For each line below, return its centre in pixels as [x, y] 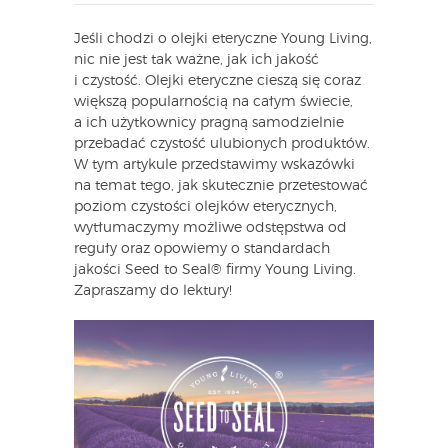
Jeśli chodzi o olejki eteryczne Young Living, [223, 38]
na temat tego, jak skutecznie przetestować [221, 185]
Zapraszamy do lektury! [153, 290]
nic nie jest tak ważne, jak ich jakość [196, 59]
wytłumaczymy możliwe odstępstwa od [210, 227]
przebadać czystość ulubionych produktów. [222, 143]
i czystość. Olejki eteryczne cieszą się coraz [217, 80]
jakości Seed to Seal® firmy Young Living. [215, 269]
